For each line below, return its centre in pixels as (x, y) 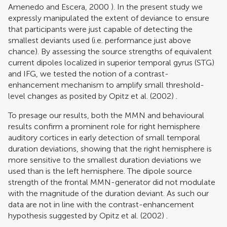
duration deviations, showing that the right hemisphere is (110, 148)
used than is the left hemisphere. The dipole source (100, 171)
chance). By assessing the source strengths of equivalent (110, 51)
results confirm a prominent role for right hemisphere (104, 126)
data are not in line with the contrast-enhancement (101, 204)
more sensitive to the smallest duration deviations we (105, 160)
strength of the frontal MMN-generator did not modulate (112, 182)
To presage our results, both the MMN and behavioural (106, 115)
